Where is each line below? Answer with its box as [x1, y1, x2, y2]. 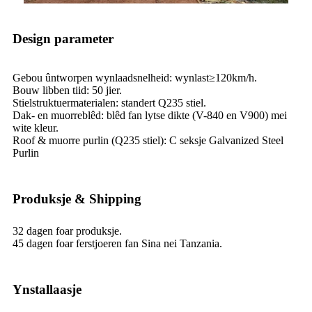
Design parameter [13, 31, 114, 47]
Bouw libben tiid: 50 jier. [13, 84, 122, 97]
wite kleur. [13, 122, 58, 134]
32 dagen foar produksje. [13, 225, 122, 237]
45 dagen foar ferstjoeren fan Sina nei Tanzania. [13, 237, 222, 250]
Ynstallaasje [13, 282, 81, 297]
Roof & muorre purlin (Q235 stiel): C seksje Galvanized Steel [13, 134, 283, 147]
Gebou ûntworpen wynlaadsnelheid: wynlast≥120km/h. [13, 72, 257, 84]
